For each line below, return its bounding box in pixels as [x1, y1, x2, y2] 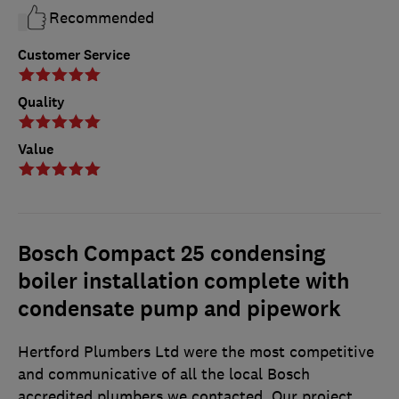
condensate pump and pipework [18, 294, 341, 323]
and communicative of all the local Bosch [18, 363, 310, 384]
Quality [18, 92, 65, 111]
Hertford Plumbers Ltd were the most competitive [18, 341, 374, 362]
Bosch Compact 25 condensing [18, 239, 326, 268]
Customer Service [18, 45, 130, 64]
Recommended [49, 7, 154, 28]
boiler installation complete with [18, 266, 349, 296]
